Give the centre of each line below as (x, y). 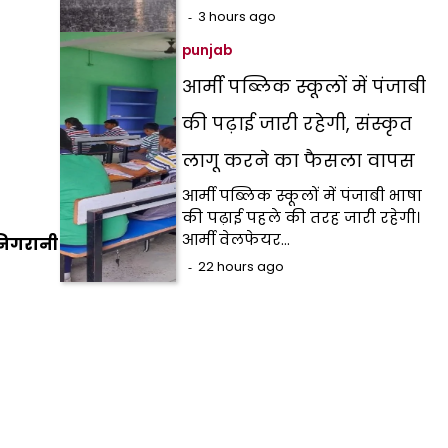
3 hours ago (237, 16)
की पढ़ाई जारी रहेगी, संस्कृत (297, 123)
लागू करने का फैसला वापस (299, 160)
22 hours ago (241, 266)
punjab (207, 50)
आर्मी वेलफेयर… (236, 239)
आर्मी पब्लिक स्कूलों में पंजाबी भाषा (302, 195)
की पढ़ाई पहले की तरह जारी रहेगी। (301, 217)
